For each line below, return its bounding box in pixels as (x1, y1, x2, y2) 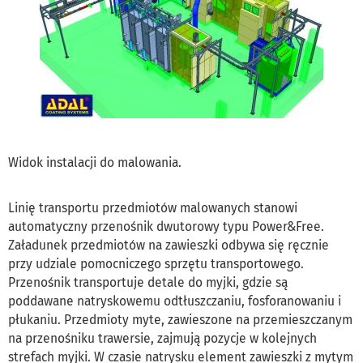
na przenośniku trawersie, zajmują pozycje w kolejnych (8, 330, 317, 346)
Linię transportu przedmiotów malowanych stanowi (8, 199, 297, 216)
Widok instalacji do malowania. (8, 154, 181, 170)
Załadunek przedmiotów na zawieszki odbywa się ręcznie (8, 237, 329, 253)
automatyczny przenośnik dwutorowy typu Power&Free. (8, 218, 324, 234)
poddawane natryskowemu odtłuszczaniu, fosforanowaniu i (8, 293, 341, 309)
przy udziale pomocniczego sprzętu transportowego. (8, 255, 304, 271)
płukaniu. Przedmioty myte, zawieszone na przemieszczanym (8, 311, 352, 327)
